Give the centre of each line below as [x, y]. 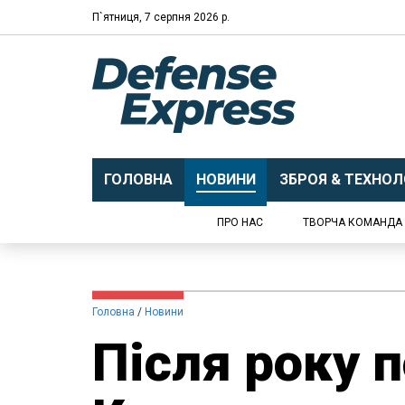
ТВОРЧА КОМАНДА [353, 222]
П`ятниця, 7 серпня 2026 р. [161, 17]
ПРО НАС [240, 222]
